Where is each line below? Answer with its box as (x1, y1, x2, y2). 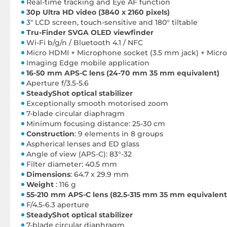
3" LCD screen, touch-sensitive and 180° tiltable (26, 18, 198, 27)
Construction (26, 129, 74, 138)
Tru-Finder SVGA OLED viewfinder (26, 28, 154, 37)
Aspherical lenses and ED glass (26, 139, 139, 148)
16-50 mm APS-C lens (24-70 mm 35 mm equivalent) (26, 68, 219, 78)
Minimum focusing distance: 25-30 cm (26, 119, 165, 128)
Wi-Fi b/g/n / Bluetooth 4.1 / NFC (26, 38, 143, 47)
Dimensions (26, 170, 70, 179)
